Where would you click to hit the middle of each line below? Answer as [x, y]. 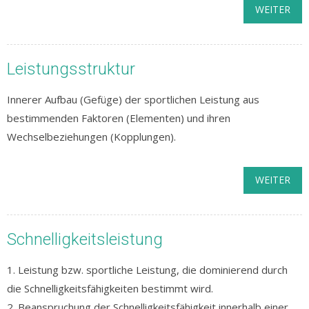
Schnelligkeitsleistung [85, 239]
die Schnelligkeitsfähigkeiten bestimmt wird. [110, 288]
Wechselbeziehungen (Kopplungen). [91, 137]
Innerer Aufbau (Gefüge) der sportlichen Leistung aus [133, 99]
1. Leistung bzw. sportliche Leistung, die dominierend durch [147, 270]
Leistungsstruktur [71, 69]
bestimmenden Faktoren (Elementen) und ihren [119, 118]
